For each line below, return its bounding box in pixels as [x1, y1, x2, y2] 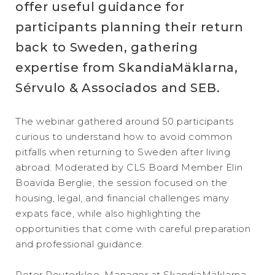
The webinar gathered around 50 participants [15, 115, 234, 127]
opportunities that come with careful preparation [15, 223, 251, 234]
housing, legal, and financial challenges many [15, 192, 230, 204]
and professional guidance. [15, 238, 144, 250]
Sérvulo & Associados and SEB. [15, 80, 220, 95]
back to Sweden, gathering [15, 40, 198, 55]
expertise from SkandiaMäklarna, [15, 60, 238, 75]
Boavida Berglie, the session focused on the [15, 177, 228, 188]
